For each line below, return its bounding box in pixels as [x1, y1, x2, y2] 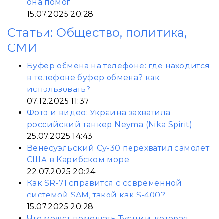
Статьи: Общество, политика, [7, 25, 187, 40]
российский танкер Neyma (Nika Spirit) [27, 120, 193, 129]
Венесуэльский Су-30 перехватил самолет [27, 143, 210, 153]
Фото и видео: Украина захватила [27, 108, 171, 117]
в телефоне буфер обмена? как [27, 73, 160, 82]
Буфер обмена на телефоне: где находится [27, 61, 210, 70]
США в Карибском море [27, 155, 129, 164]
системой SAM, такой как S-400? [27, 190, 165, 199]
